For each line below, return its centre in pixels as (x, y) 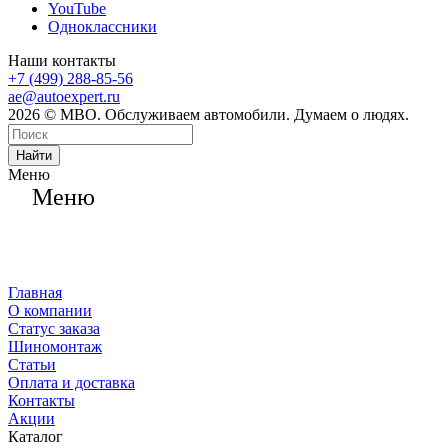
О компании (50, 311)
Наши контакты (62, 61)
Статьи (32, 365)
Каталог (35, 437)
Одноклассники (102, 27)
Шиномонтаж (55, 347)
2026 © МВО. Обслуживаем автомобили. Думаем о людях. (208, 115)
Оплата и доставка (71, 383)
